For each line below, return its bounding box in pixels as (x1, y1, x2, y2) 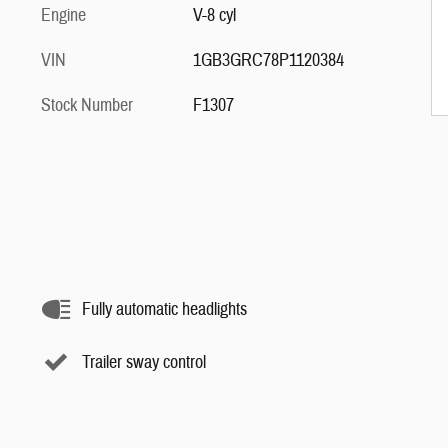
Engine (41, 4, 86, 27)
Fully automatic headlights (82, 297, 247, 321)
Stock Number (41, 94, 133, 117)
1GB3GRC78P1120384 (192, 49, 344, 72)
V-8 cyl (192, 4, 236, 27)
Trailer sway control (82, 350, 206, 374)
